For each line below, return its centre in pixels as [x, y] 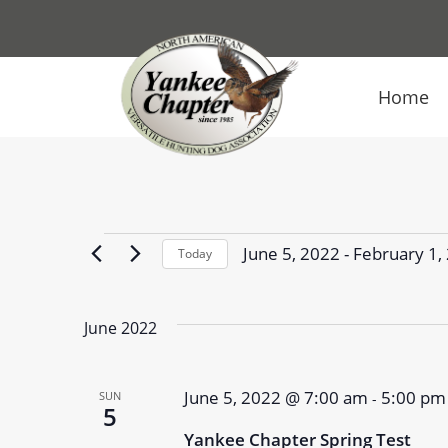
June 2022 [120, 328]
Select [267, 278]
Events [141, 261]
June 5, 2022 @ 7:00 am [275, 397]
